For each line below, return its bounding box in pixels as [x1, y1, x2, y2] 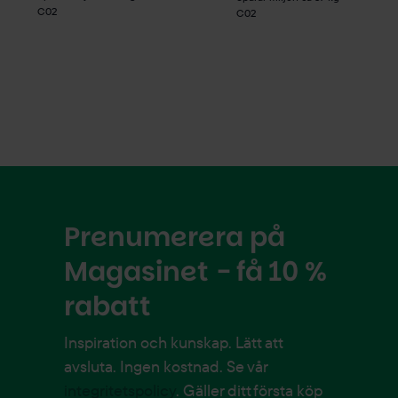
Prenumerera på [63, 218, 285, 256]
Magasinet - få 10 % [63, 252, 327, 291]
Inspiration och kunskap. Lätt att [63, 331, 283, 353]
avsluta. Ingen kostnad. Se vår [63, 355, 267, 377]
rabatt [63, 287, 151, 325]
